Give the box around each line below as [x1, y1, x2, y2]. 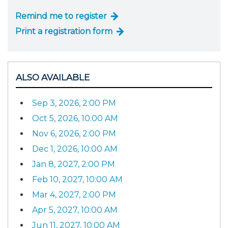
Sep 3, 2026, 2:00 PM [32, 98, 116, 108]
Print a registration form [15, 26, 112, 36]
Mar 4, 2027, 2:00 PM [32, 190, 116, 200]
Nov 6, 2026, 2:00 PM [32, 129, 116, 139]
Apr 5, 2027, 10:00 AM [32, 205, 118, 215]
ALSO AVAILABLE [16, 72, 90, 82]
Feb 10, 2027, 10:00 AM [32, 175, 123, 185]
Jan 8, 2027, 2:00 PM [32, 159, 115, 169]
